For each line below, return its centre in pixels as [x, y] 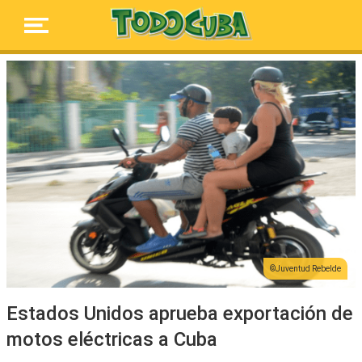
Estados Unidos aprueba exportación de [180, 313]
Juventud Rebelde [308, 268]
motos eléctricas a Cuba [112, 339]
